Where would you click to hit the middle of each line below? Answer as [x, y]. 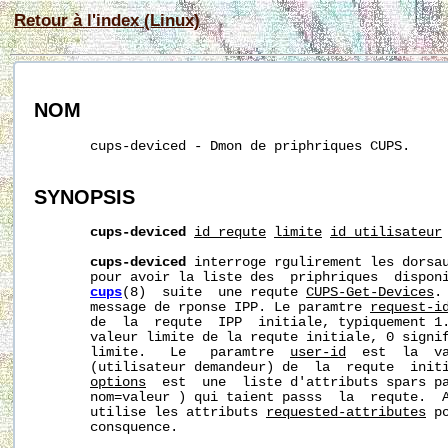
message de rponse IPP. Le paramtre [202, 308]
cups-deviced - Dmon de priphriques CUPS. [222, 146]
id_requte [230, 233]
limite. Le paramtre [162, 353]
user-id [318, 353]
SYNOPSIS [84, 196]
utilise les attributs [150, 413]
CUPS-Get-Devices [370, 293]
